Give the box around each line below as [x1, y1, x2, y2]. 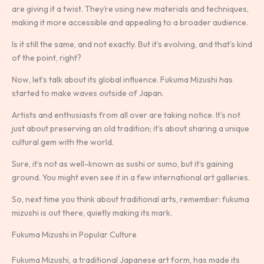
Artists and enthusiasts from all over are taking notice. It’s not [12, 110, 240, 121]
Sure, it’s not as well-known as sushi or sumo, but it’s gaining [12, 159, 233, 170]
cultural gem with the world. [12, 137, 114, 148]
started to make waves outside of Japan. [12, 88, 164, 99]
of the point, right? [12, 52, 81, 64]
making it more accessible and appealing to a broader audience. [12, 17, 248, 28]
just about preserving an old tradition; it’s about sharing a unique [12, 123, 249, 134]
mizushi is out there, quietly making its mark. [12, 207, 172, 219]
